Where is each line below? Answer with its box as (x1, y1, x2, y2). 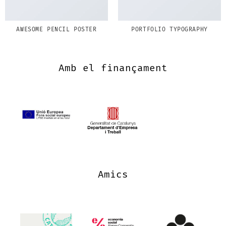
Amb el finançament (59, 62, 167, 74)
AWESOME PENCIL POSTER (16, 26, 97, 33)
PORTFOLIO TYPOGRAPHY (131, 26, 208, 33)
